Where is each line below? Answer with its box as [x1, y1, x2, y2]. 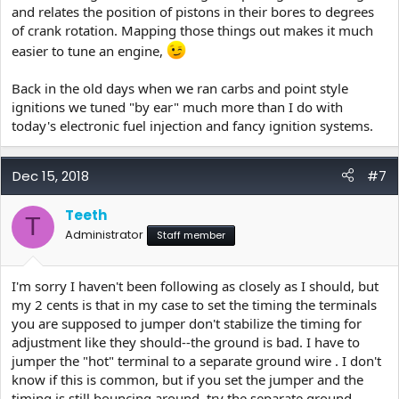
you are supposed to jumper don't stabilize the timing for [12, 314, 362, 332]
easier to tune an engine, [12, 41, 167, 60]
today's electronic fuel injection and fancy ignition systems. [12, 116, 373, 134]
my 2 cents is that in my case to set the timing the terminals [12, 296, 377, 313]
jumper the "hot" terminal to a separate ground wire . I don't [12, 352, 381, 370]
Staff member [157, 227, 225, 242]
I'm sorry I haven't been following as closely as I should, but [12, 277, 379, 295]
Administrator [65, 225, 143, 243]
